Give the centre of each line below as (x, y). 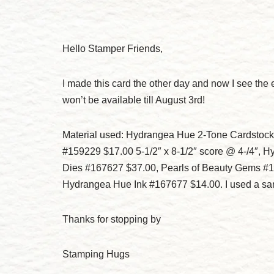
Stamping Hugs (96, 254)
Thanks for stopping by (112, 219)
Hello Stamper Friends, (113, 49)
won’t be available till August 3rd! (134, 100)
